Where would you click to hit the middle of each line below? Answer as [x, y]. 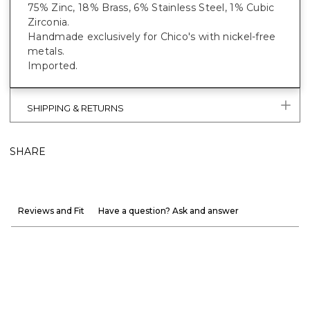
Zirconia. [49, 22]
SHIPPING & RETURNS [75, 108]
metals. [46, 51]
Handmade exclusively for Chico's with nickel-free [152, 36]
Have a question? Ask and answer [168, 210]
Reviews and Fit [51, 210]
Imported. [53, 65]
